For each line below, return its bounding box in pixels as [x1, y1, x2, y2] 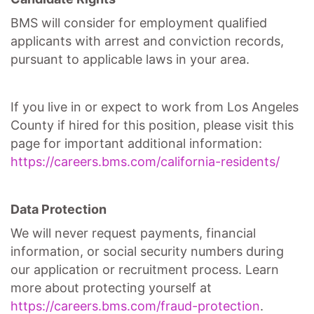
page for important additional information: [11, 136, 262, 151]
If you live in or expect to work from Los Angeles [11, 100, 299, 114]
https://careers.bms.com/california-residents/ [11, 154, 280, 169]
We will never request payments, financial [11, 226, 256, 240]
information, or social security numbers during [11, 244, 284, 259]
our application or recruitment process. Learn [11, 262, 279, 277]
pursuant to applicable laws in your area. [11, 52, 250, 67]
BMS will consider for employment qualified [11, 15, 267, 30]
